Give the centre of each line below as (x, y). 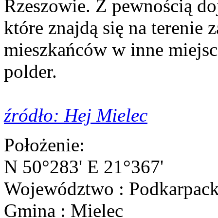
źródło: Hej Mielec (76, 115)
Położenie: (44, 145)
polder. (30, 72)
